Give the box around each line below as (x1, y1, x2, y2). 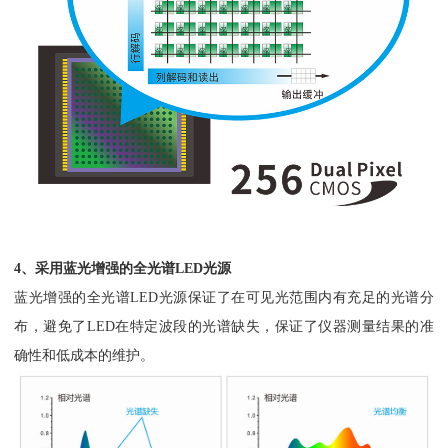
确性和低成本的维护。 (14, 346, 155, 363)
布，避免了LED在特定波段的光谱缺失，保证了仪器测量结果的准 (14, 317, 434, 334)
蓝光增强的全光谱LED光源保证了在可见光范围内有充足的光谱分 (14, 288, 434, 305)
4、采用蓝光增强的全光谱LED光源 (14, 259, 232, 276)
